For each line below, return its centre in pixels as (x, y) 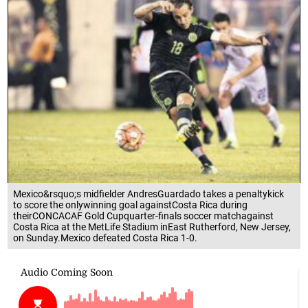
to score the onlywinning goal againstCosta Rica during (131, 205)
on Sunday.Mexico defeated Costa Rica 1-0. (106, 238)
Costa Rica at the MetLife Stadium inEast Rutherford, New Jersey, (152, 227)
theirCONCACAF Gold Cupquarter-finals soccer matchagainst (144, 216)
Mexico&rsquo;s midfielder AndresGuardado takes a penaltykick (149, 194)
